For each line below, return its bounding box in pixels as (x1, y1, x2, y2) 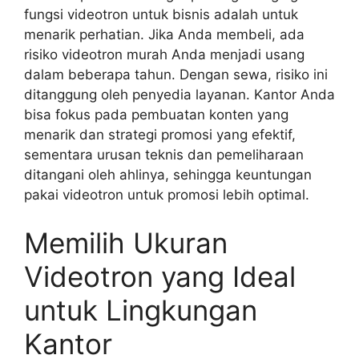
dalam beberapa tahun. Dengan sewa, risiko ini (24, 67, 328, 83)
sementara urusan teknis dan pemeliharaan (24, 147, 304, 163)
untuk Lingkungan (24, 292, 257, 327)
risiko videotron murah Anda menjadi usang (24, 46, 305, 63)
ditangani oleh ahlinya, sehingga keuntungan (24, 167, 312, 183)
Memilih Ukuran (24, 225, 228, 260)
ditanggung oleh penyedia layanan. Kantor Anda (24, 87, 335, 103)
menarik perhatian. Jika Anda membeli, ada (24, 26, 305, 42)
